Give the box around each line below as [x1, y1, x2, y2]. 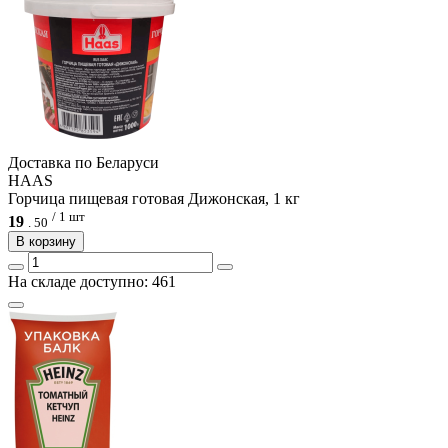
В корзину [16, 233, 76, 249]
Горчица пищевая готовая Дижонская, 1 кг [8, 190, 300, 208]
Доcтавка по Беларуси [8, 154, 159, 172]
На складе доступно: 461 [8, 272, 176, 290]
